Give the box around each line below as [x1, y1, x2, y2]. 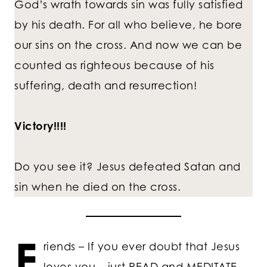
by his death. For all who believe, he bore [14, 18, 242, 32]
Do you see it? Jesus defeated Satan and [14, 160, 241, 173]
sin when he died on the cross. [14, 180, 181, 194]
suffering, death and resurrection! [14, 79, 197, 92]
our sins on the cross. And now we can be [14, 38, 242, 52]
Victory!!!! [14, 119, 67, 133]
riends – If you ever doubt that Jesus [43, 240, 240, 253]
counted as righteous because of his [14, 58, 215, 72]
